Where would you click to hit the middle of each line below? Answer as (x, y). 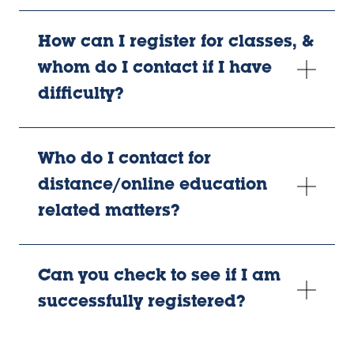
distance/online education (153, 186)
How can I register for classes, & (176, 43)
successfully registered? (142, 303)
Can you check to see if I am (159, 277)
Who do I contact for (124, 160)
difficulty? (81, 96)
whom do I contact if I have (155, 70)
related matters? (109, 213)
